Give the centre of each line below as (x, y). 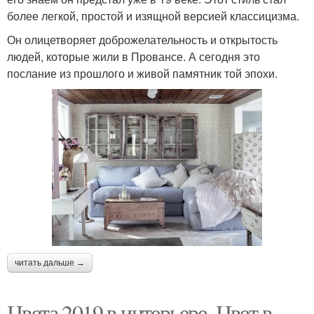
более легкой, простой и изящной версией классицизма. (153, 16)
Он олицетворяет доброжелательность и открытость (142, 40)
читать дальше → (50, 263)
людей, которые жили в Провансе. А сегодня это (134, 56)
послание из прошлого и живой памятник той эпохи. (142, 73)
